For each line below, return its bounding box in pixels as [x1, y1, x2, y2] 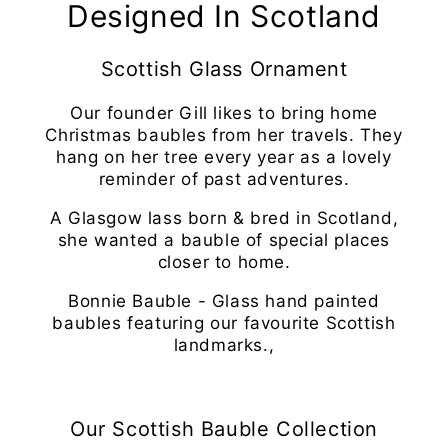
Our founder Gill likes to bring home [70, 102, 378, 123]
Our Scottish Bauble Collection [70, 416, 378, 441]
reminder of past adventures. [98, 168, 350, 189]
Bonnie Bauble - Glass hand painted [68, 290, 380, 311]
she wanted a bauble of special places [57, 229, 391, 250]
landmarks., [173, 334, 275, 355]
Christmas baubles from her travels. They [45, 124, 403, 145]
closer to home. [157, 251, 291, 272]
